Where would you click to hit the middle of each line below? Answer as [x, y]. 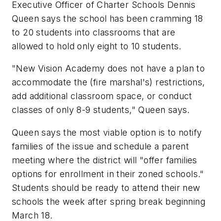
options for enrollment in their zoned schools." [108, 174]
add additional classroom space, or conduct [102, 96]
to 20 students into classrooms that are [94, 32]
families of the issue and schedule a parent [101, 146]
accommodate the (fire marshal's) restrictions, [109, 82]
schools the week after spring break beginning [109, 201]
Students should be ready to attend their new [106, 187]
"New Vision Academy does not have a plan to [109, 69]
